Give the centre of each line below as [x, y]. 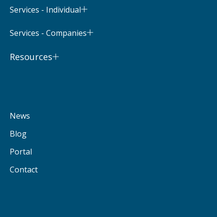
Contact [24, 169]
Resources [31, 57]
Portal [21, 152]
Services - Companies [48, 33]
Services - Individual [45, 10]
